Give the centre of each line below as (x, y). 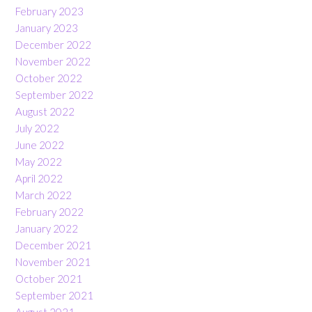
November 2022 (53, 62)
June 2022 (40, 145)
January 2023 (47, 28)
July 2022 (37, 128)
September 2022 (54, 95)
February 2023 (49, 11)
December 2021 (53, 245)
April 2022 (39, 179)
